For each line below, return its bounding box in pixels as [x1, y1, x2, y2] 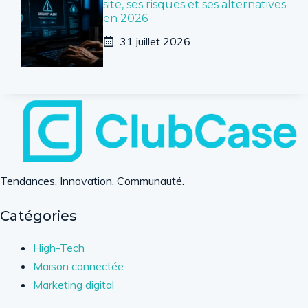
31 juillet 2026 [120, 34, 190, 48]
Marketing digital [33, 277, 114, 291]
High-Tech [33, 240, 85, 254]
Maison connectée [33, 258, 124, 273]
